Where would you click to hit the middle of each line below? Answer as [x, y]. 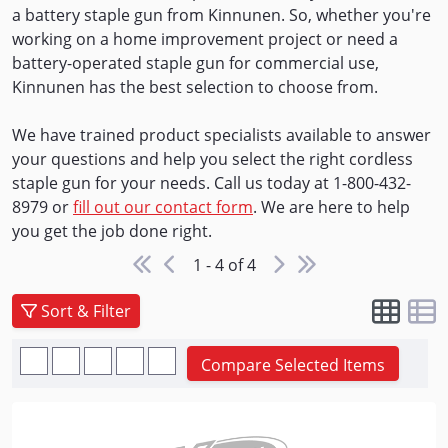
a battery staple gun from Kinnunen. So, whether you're [221, 15]
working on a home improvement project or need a [205, 39]
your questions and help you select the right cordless [212, 159]
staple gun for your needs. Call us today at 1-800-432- [211, 183]
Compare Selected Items [292, 364]
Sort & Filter [86, 310]
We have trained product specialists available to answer [221, 135]
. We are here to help [331, 207]
